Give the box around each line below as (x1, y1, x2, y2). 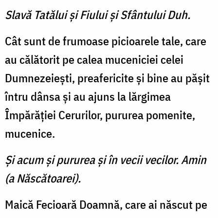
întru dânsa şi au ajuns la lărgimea (5, 89, 171, 105)
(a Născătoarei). (5, 170, 81, 186)
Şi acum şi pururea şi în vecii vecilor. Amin (5, 152, 206, 168)
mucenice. (5, 126, 55, 142)
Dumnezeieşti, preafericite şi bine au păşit (5, 70, 210, 86)
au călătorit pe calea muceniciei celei (5, 52, 183, 68)
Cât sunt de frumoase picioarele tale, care (5, 33, 206, 49)
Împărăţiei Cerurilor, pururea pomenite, (5, 107, 195, 123)
